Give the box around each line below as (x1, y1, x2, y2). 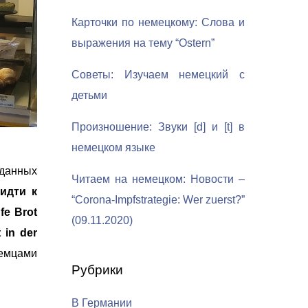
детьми (71, 89, 107, 101)
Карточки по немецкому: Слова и (71, 16, 245, 28)
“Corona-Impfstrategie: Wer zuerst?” (71, 194, 245, 206)
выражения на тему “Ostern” (71, 37, 214, 49)
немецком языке (71, 142, 155, 153)
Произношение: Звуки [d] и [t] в (71, 121, 245, 133)
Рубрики (71, 263, 123, 277)
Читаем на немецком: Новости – (71, 173, 245, 185)
